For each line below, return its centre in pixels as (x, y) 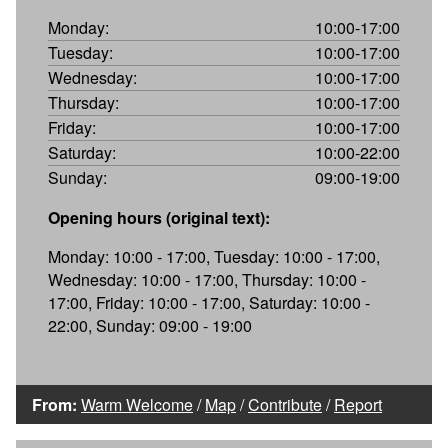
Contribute (285, 404)
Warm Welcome (137, 404)
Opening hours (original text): (159, 217)
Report (358, 404)
